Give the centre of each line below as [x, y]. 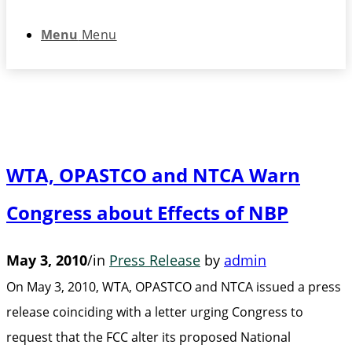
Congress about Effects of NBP [147, 213]
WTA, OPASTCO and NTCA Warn [153, 175]
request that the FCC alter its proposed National [148, 337]
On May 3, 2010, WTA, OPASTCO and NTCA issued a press [174, 287]
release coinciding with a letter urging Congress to [155, 312]
